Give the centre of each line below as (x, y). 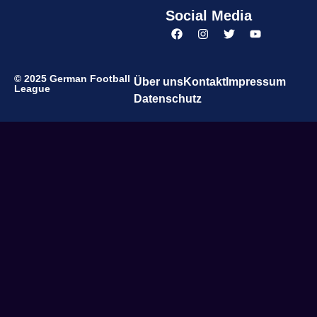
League (32, 88)
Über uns (158, 81)
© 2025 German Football (72, 78)
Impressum (255, 81)
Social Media (209, 15)
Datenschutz (167, 98)
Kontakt (204, 81)
